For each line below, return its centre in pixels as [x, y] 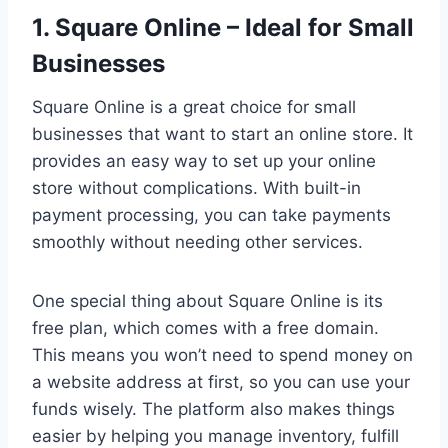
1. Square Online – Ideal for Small [223, 28]
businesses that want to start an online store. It [222, 134]
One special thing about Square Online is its [207, 301]
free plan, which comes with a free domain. [205, 328]
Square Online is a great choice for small [194, 107]
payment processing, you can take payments [211, 215]
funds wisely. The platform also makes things [213, 409]
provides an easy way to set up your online [204, 161]
